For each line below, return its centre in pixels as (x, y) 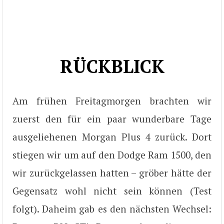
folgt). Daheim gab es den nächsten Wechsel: (112, 208)
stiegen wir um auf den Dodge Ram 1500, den (112, 154)
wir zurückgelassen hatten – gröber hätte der (112, 172)
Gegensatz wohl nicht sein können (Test (112, 190)
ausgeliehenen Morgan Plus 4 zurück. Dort (112, 136)
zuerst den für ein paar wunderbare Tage (112, 118)
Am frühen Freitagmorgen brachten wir (112, 100)
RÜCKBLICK (112, 66)
